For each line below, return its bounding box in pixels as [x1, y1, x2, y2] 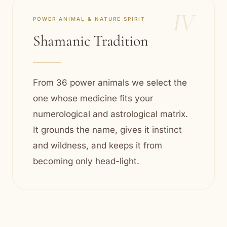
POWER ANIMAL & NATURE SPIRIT [33, 16, 145, 22]
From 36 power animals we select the [33, 78, 187, 88]
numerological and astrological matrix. [33, 109, 188, 119]
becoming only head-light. [33, 156, 139, 166]
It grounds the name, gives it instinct [33, 125, 182, 135]
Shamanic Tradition [33, 31, 148, 50]
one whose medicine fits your [33, 93, 153, 103]
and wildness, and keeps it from [33, 140, 162, 150]
